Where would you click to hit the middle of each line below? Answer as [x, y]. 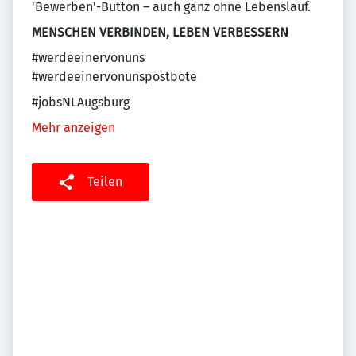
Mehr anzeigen [74, 128]
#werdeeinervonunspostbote [114, 77]
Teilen [105, 182]
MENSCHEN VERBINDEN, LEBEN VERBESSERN [160, 32]
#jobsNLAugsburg [81, 102]
